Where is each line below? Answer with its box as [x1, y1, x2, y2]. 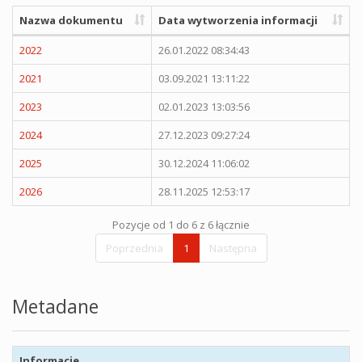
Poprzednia [105, 240, 163, 255]
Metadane [12, 293, 99, 319]
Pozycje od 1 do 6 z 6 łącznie [112, 217, 250, 232]
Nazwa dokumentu [19, 12, 123, 27]
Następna [208, 240, 257, 255]
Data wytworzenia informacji [158, 12, 318, 27]
